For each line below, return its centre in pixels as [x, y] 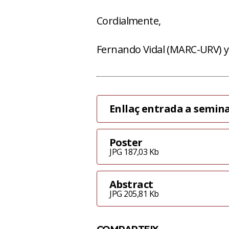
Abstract [131, 184]
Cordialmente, [129, 21]
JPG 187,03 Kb [134, 152]
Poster [126, 142]
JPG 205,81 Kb [134, 194]
